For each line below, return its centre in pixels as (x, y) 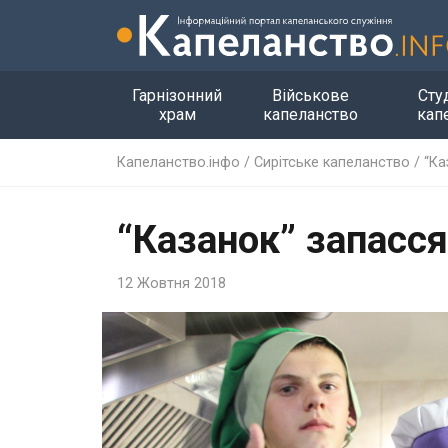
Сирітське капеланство (332, 162)
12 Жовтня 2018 (171, 283)
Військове (311, 95)
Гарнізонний (177, 95)
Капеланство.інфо (178, 162)
